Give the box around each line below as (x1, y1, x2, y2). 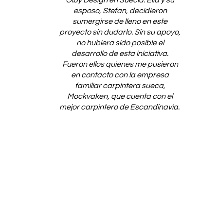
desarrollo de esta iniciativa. (72, 50, 169, 57)
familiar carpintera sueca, (74, 82, 165, 90)
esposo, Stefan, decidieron (73, 7, 167, 15)
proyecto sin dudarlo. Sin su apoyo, (59, 28, 181, 36)
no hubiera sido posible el (76, 39, 164, 47)
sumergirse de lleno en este (73, 18, 168, 25)
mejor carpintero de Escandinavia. (59, 103, 181, 111)
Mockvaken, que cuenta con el (67, 92, 173, 100)
